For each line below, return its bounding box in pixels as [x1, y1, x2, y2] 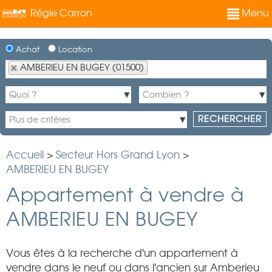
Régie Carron [30, 7, 92, 19]
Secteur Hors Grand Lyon [56, 149, 180, 161]
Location [56, 45, 92, 54]
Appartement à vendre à [6, 183, 243, 206]
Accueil [6, 149, 44, 161]
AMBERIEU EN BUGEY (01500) [20, 62, 144, 73]
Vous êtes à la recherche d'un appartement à [6, 247, 238, 259]
